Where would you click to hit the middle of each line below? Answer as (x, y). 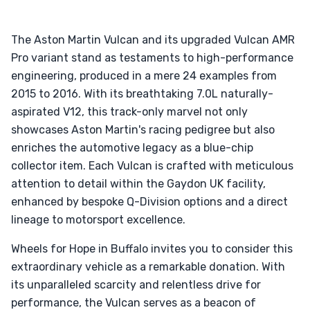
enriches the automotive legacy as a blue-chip (132, 148)
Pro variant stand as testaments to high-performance (152, 58)
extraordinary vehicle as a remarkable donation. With (148, 267)
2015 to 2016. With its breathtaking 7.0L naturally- (142, 94)
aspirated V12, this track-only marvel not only (129, 112)
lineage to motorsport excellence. (98, 220)
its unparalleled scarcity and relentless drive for (136, 285)
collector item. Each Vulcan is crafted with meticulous (152, 166)
